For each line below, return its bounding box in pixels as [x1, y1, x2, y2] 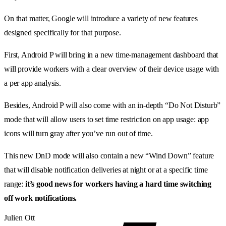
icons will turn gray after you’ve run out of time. [4, 129, 153, 138]
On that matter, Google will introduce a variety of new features [4, 14, 198, 23]
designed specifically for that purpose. [4, 28, 121, 37]
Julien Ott [4, 213, 35, 222]
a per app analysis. [4, 78, 61, 87]
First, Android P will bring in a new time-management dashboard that [4, 50, 218, 59]
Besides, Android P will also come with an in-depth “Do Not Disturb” [4, 100, 221, 109]
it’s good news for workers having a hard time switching [25, 179, 212, 188]
